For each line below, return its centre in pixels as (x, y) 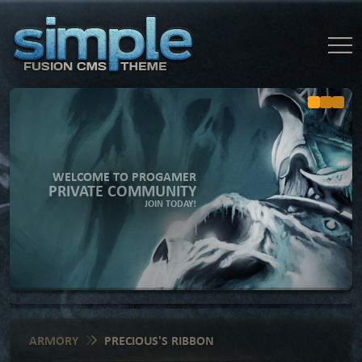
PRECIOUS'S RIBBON (159, 340)
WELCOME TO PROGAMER (124, 176)
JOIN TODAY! (170, 204)
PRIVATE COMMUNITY (122, 190)
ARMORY (54, 340)
